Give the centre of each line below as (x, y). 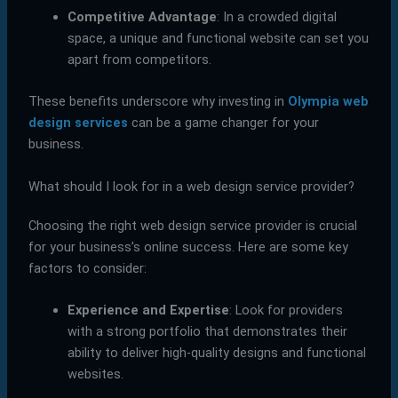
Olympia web (328, 102)
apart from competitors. (139, 59)
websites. (95, 374)
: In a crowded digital (276, 16)
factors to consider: (87, 268)
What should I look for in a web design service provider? (191, 186)
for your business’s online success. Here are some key (188, 247)
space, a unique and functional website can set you (218, 38)
